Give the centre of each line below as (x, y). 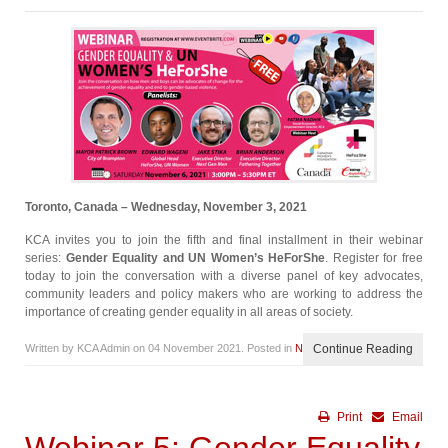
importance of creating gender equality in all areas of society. (189, 312)
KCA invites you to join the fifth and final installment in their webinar (224, 240)
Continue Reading (363, 349)
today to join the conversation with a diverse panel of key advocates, (224, 276)
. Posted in (268, 348)
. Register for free (374, 258)
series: (45, 258)
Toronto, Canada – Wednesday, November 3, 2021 (166, 207)
